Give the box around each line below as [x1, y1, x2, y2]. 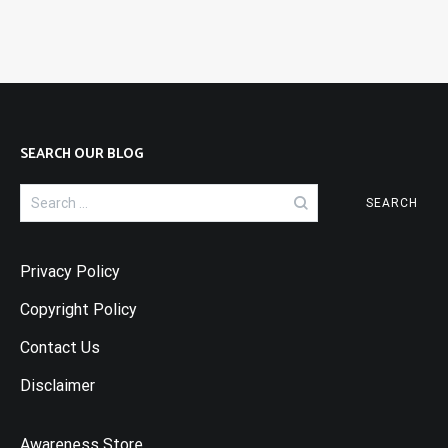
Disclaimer [20, 375, 95, 395]
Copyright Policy [20, 299, 137, 319]
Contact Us [20, 337, 100, 357]
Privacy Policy [20, 261, 120, 281]
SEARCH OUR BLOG [20, 142, 144, 166]
